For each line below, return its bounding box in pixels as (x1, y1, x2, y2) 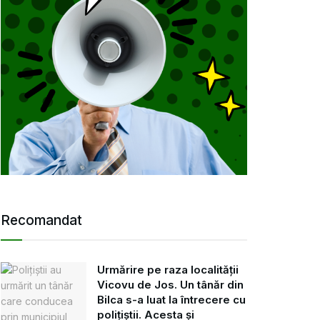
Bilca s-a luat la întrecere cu (97, 292, 246, 306)
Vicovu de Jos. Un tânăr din (97, 277, 244, 291)
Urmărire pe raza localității (97, 262, 239, 276)
